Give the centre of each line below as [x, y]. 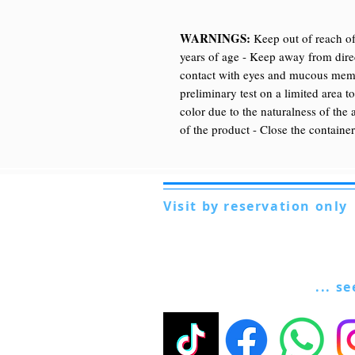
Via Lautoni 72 [197, 223]
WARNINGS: [215, 38]
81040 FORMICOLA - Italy [227, 239]
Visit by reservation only [256, 206]
